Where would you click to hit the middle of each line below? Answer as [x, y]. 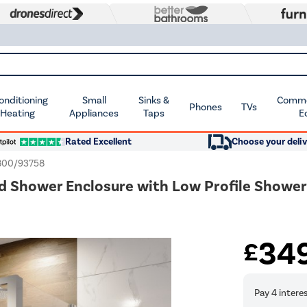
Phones [205, 107]
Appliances [94, 113]
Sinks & [154, 100]
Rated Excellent [98, 142]
